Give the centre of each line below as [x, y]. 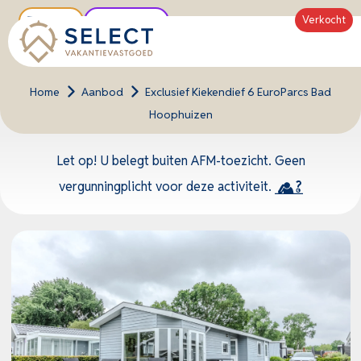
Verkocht [324, 20]
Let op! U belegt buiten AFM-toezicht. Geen [180, 161]
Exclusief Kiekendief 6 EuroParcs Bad [238, 92]
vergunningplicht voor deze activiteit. [166, 187]
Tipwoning [51, 21]
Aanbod [102, 92]
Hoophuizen [180, 114]
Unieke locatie [126, 21]
